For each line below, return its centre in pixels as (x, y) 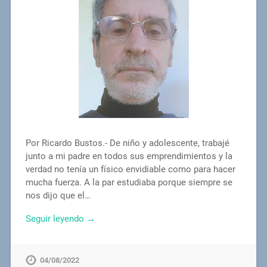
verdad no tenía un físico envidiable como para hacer (130, 170)
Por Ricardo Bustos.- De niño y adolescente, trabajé (127, 143)
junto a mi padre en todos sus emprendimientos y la (129, 156)
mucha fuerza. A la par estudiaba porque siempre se (129, 183)
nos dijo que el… (58, 196)
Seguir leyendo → (60, 219)
